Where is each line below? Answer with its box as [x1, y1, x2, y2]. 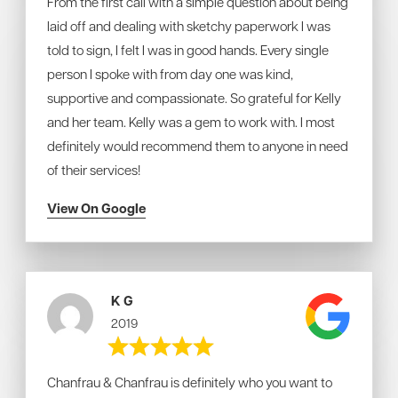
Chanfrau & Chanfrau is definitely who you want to [47, 373, 332, 391]
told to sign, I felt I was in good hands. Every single [47, 41, 329, 59]
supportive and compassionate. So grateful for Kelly [47, 89, 341, 107]
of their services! [47, 161, 140, 179]
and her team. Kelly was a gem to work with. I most [47, 113, 335, 131]
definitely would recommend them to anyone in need [47, 137, 348, 155]
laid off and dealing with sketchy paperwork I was [47, 17, 330, 35]
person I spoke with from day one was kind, [47, 65, 293, 83]
